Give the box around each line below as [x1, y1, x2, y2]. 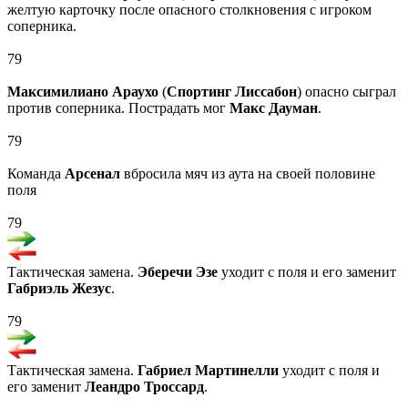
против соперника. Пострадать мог [7, 100, 229, 117]
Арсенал [65, 166, 120, 182]
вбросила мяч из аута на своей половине [120, 166, 375, 182]
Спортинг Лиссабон [167, 84, 297, 100]
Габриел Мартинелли [138, 362, 279, 379]
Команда [7, 166, 65, 182]
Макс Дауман [229, 100, 318, 117]
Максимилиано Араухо [7, 84, 158, 100]
